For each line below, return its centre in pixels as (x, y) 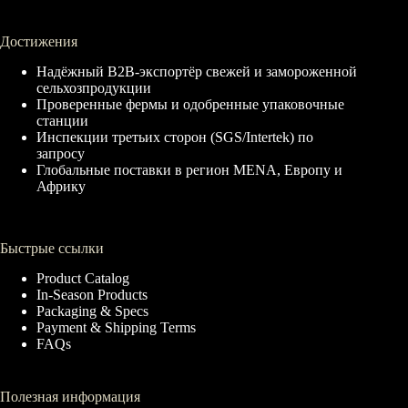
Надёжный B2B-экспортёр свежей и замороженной (197, 72)
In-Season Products (92, 294)
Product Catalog (83, 278)
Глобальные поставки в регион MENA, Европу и (189, 170)
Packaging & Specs (92, 311)
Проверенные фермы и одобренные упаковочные (190, 105)
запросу (61, 154)
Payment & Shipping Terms (116, 327)
